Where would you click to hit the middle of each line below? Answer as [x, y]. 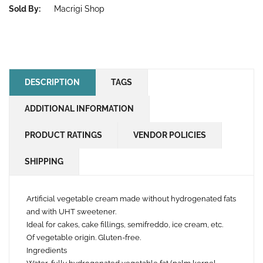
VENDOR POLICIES [170, 135]
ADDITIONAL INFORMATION [79, 109]
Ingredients [47, 251]
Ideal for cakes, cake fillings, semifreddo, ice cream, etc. [125, 225]
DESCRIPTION [52, 82]
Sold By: [26, 9]
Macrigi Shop [79, 9]
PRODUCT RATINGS [63, 135]
